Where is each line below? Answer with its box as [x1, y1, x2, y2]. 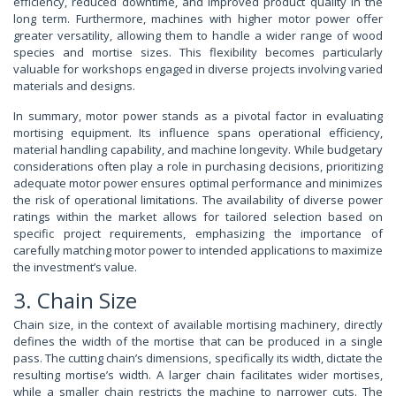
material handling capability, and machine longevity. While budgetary [13, 141, 383, 157]
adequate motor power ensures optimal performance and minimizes [13, 174, 383, 191]
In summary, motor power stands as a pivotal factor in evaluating [13, 107, 383, 124]
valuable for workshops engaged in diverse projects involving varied [13, 60, 383, 77]
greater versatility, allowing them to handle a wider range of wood [13, 27, 383, 43]
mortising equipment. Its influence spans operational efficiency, [13, 124, 383, 141]
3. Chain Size [13, 285, 137, 315]
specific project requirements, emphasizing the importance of [13, 225, 383, 241]
